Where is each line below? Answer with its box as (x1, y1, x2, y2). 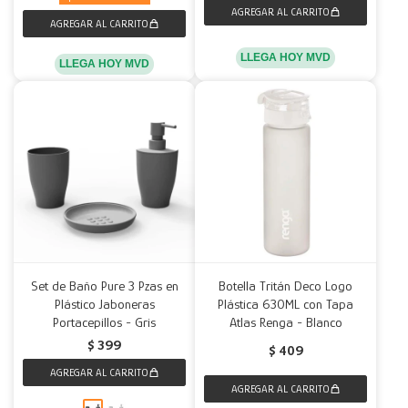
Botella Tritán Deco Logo (219, 278, 352, 293)
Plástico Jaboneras (54, 296, 155, 311)
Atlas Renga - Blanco (229, 314, 342, 330)
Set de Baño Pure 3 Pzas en (30, 278, 178, 293)
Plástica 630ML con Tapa (218, 296, 353, 311)
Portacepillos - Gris (53, 314, 156, 330)
